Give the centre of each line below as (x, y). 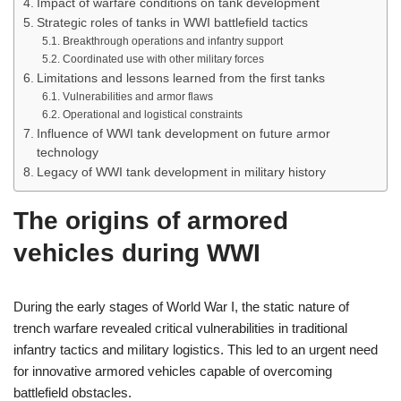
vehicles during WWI (137, 253)
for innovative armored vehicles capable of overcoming (173, 371)
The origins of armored (151, 221)
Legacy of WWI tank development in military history (181, 172)
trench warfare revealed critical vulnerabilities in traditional (180, 328)
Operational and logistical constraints (152, 115)
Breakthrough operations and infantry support (172, 41)
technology (67, 153)
